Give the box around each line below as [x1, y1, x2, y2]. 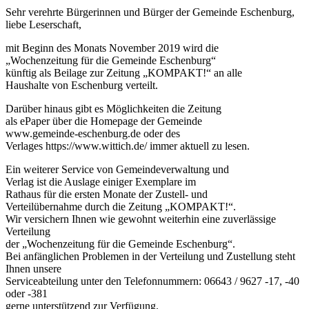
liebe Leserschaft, [6, 19, 81, 30]
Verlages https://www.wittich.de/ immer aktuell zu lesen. [6, 140, 250, 152]
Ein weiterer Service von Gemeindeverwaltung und [6, 163, 229, 175]
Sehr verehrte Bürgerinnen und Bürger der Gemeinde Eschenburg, [6, 6, 295, 18]
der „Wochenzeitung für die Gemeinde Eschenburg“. [6, 238, 235, 250]
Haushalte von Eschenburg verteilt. [6, 79, 158, 91]
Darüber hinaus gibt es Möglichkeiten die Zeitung [6, 103, 221, 114]
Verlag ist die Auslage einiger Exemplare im [6, 176, 196, 188]
